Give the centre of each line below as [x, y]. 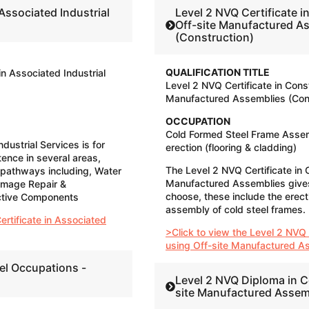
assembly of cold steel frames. [236, 210]
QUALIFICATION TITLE [218, 72]
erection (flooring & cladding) [231, 148]
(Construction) [215, 38]
